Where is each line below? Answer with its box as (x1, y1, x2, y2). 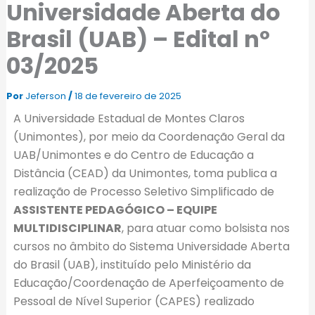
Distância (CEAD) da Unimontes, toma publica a (13, 165, 277, 181)
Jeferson (25, 89, 68, 103)
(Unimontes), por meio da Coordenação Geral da (13, 128, 285, 145)
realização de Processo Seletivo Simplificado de (13, 183, 274, 200)
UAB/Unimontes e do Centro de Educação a (13, 146, 254, 163)
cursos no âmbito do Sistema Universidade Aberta (13, 238, 290, 255)
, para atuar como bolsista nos (121, 219, 290, 236)
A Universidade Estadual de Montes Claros (13, 110, 245, 127)
